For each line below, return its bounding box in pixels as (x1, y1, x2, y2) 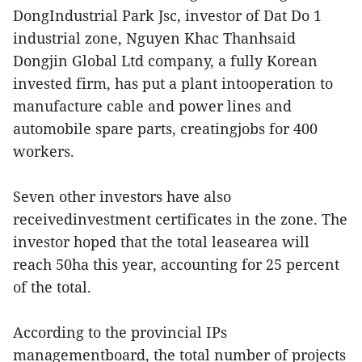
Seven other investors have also (13, 186, 231, 206)
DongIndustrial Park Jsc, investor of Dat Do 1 (13, 5, 322, 25)
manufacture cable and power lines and (13, 95, 292, 116)
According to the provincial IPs (13, 322, 227, 342)
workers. (13, 141, 74, 161)
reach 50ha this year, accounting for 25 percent (13, 254, 339, 274)
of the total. (13, 276, 91, 297)
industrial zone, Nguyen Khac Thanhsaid (13, 27, 296, 48)
